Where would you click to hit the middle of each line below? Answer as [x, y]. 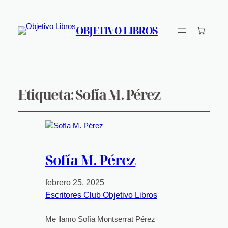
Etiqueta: [46, 94]
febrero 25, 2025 [75, 182]
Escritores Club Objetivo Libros [101, 195]
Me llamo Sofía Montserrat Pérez [100, 219]
